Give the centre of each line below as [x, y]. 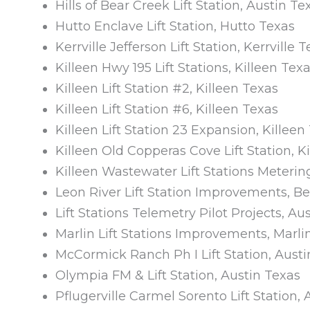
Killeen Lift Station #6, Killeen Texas [167, 109]
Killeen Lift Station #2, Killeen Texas [167, 88]
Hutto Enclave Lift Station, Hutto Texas [175, 26]
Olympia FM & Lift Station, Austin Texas [178, 275]
